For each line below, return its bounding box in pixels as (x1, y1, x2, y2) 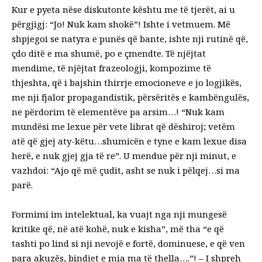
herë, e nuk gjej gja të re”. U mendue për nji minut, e (12, 149, 236, 161)
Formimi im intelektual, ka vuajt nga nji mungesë (12, 208, 227, 220)
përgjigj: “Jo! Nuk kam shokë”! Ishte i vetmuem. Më (12, 18, 230, 30)
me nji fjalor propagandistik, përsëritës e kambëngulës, (12, 91, 249, 103)
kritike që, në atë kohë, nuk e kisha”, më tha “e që (12, 222, 224, 235)
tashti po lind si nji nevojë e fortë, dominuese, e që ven (12, 237, 245, 249)
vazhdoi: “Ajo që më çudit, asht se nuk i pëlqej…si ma (12, 164, 240, 176)
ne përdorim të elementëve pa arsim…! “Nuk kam (12, 105, 225, 118)
